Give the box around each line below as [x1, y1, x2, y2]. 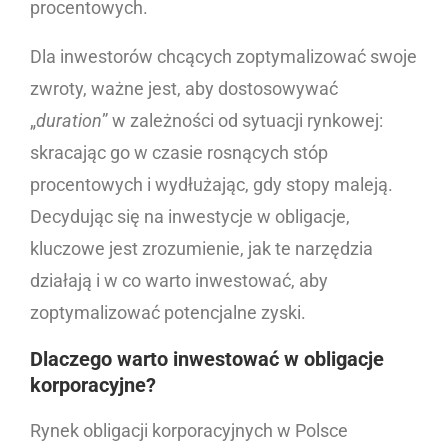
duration [36, 110, 102, 132]
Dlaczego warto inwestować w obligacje [30, 347, 384, 372]
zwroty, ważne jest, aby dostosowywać [30, 78, 338, 100]
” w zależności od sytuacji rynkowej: [102, 110, 383, 132]
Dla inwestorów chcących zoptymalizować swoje [30, 46, 417, 68]
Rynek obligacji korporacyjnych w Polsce [30, 420, 348, 442]
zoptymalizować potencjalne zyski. [30, 302, 306, 324]
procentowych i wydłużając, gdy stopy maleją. [30, 174, 393, 196]
